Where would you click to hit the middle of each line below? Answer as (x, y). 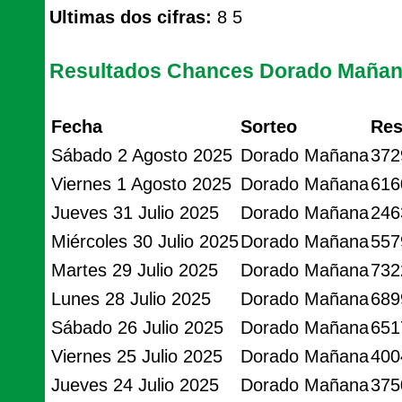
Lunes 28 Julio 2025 (131, 299)
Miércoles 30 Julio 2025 (145, 241)
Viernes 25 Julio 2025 (137, 356)
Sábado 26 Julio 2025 (137, 328)
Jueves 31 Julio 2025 (135, 213)
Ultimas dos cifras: (131, 17)
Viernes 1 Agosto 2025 (141, 184)
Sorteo (269, 127)
